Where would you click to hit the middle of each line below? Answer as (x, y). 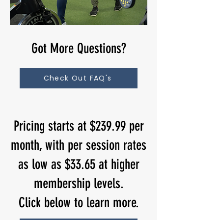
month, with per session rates (79, 145)
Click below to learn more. (79, 203)
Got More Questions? (79, 48)
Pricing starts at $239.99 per (79, 126)
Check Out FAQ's (78, 78)
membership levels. (79, 183)
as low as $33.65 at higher (79, 164)
